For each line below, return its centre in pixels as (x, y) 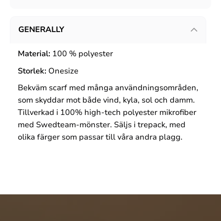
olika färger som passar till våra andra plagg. (100, 137)
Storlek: (33, 71)
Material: (35, 54)
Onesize (63, 71)
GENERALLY (41, 30)
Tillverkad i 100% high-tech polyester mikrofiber (107, 113)
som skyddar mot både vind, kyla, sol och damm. (106, 100)
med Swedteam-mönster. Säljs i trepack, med (102, 125)
